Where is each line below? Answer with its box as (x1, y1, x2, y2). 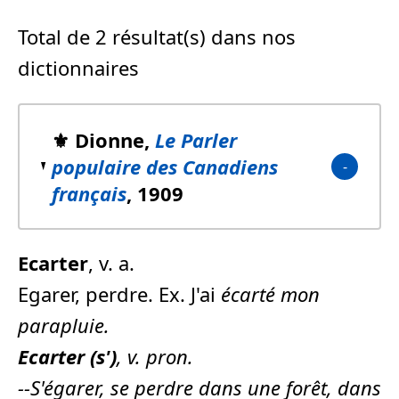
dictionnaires (18, 53, 139, 81)
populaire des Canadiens (51, 152, 278, 180)
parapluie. (18, 311, 110, 338)
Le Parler (154, 126, 237, 153)
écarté (221, 280, 275, 307)
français (51, 179, 126, 207)
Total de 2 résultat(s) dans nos (18, 22, 296, 50)
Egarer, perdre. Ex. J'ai (18, 280, 221, 307)
